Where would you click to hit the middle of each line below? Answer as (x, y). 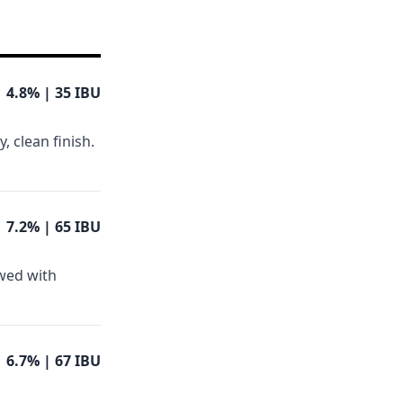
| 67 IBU (72, 361)
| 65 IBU (72, 227)
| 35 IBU (72, 93)
